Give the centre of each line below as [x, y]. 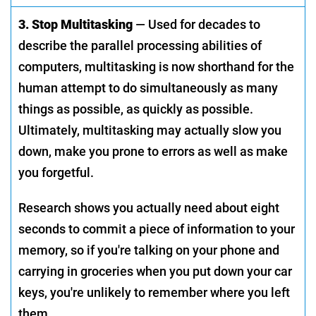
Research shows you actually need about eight [149, 207]
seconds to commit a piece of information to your [157, 229]
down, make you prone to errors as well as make [153, 151]
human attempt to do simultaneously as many [148, 87]
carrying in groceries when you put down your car [155, 271]
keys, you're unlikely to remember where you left [154, 292]
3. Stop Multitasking [75, 24]
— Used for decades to [196, 24]
